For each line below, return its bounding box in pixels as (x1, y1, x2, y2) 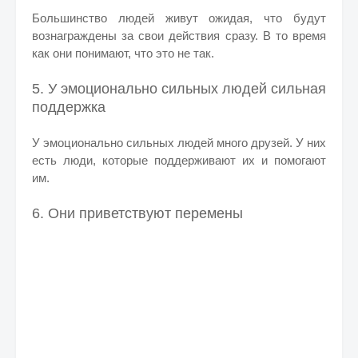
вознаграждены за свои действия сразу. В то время (32, 29, 326, 42)
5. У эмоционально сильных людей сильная (32, 81, 326, 97)
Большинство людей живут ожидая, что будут (32, 11, 326, 25)
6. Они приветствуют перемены (32, 205, 243, 221)
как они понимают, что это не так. (32, 46, 214, 60)
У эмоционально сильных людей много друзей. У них (32, 136, 326, 149)
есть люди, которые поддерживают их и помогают (32, 153, 326, 167)
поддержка (32, 99, 105, 115)
